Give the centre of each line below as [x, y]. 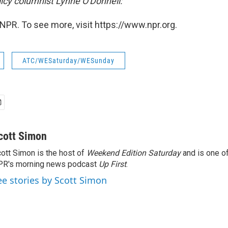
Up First [112, 164]
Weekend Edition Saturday [134, 153]
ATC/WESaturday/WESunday [68, 61]
